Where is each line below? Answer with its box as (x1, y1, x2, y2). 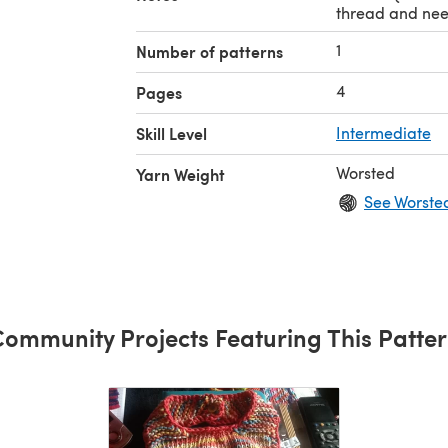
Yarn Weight (136, 162, 225, 186)
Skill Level (136, 121, 207, 145)
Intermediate (336, 121, 431, 143)
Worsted (336, 161, 395, 183)
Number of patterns (136, 39, 283, 63)
